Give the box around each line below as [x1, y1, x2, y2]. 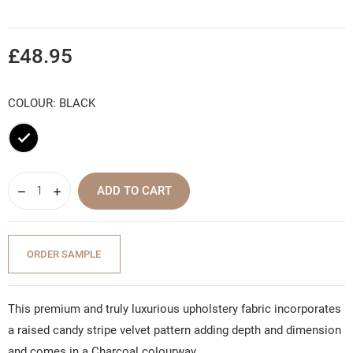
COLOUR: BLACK [8, 96, 95, 111]
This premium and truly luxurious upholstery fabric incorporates [8, 301, 341, 316]
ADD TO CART [96, 184, 172, 199]
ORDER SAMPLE [27, 247, 102, 260]
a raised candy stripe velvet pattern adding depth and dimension [8, 322, 341, 337]
